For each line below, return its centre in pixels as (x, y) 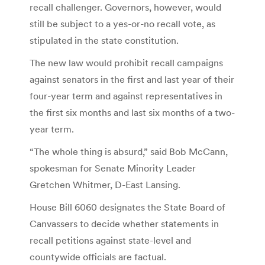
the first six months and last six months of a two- (132, 112)
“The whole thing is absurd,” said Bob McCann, (129, 151)
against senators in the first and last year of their (132, 79)
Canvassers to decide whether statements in (124, 223)
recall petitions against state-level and (110, 240)
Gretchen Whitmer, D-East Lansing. (105, 184)
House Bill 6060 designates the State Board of (127, 207)
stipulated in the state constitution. (104, 40)
